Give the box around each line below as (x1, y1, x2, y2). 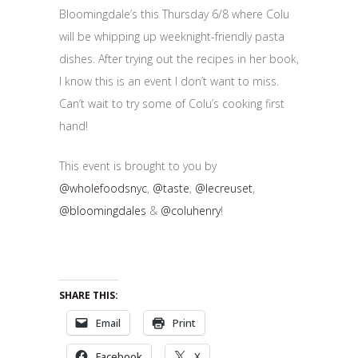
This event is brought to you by (59, 157, 217, 173)
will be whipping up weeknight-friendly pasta (59, 28, 284, 44)
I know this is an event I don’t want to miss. (59, 73, 279, 89)
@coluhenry (161, 202, 221, 218)
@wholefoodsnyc (59, 180, 147, 196)
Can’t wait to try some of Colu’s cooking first (59, 95, 284, 111)
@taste (153, 180, 189, 196)
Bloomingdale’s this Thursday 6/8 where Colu (59, 6, 289, 22)
